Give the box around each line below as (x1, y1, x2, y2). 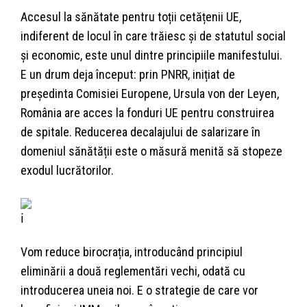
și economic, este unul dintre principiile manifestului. (21, 48, 282, 63)
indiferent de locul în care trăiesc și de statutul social (21, 29, 286, 44)
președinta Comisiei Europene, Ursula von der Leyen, (21, 86, 279, 101)
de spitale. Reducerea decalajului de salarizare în (21, 125, 260, 140)
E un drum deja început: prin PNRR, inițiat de (21, 67, 235, 82)
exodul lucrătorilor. (21, 163, 114, 178)
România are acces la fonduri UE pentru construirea (21, 106, 274, 121)
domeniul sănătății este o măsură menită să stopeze (21, 144, 282, 159)
